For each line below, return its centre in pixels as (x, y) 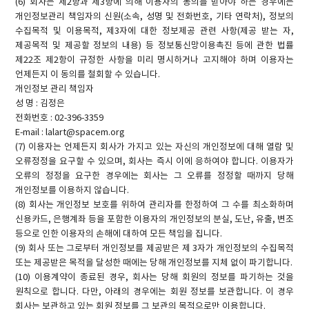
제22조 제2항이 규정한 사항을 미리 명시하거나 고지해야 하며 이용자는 (154, 60)
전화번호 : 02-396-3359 (60, 118)
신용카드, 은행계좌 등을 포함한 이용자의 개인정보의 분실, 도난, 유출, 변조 (154, 219)
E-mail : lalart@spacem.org (70, 132)
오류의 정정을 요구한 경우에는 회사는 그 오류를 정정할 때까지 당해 (154, 176)
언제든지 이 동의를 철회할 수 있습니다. (88, 74)
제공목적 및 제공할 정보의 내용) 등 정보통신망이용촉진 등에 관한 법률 (154, 46)
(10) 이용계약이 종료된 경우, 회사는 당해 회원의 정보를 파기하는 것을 (154, 277)
